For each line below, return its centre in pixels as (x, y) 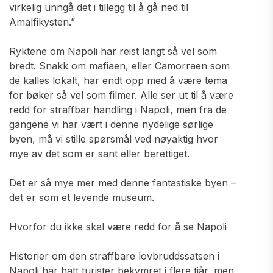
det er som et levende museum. (82, 197)
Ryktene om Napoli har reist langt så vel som (113, 51)
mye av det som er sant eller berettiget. (99, 154)
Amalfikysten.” (42, 22)
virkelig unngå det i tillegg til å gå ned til (99, 7)
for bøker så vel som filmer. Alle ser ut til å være (121, 95)
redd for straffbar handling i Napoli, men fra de (118, 110)
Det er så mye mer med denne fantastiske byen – (122, 183)
